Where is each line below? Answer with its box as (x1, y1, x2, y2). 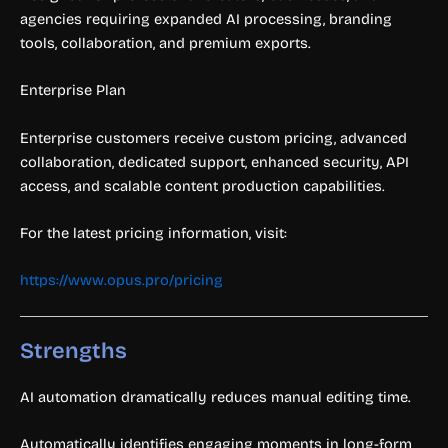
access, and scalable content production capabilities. (20, 176, 385, 195)
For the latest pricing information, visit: (20, 223, 287, 242)
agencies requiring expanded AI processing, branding (20, 9, 392, 28)
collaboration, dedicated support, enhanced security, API (20, 152, 409, 171)
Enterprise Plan (20, 81, 126, 100)
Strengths (20, 337, 127, 364)
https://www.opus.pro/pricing (20, 271, 223, 290)
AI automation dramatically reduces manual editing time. (20, 387, 411, 406)
